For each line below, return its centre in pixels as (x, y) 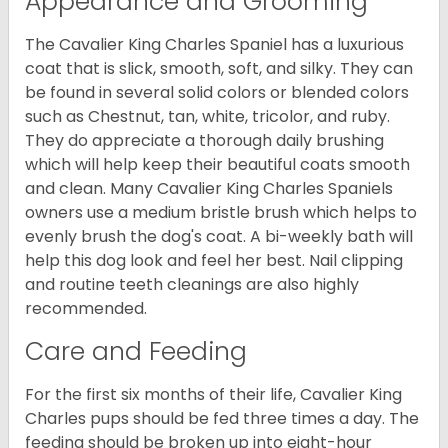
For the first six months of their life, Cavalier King (213, 394)
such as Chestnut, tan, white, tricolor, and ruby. (207, 116)
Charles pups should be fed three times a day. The (222, 418)
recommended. (86, 308)
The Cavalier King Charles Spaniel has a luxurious (214, 44)
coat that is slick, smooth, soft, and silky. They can (219, 68)
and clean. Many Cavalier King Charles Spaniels (209, 188)
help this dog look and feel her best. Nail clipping (214, 260)
